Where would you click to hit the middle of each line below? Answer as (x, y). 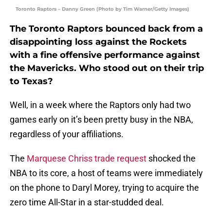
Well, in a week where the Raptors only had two (100, 105)
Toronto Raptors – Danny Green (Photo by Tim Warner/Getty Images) (102, 9)
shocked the (171, 159)
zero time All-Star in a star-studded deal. (87, 202)
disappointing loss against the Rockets (98, 42)
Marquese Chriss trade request (87, 159)
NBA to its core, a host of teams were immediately (106, 173)
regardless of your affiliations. (67, 134)
